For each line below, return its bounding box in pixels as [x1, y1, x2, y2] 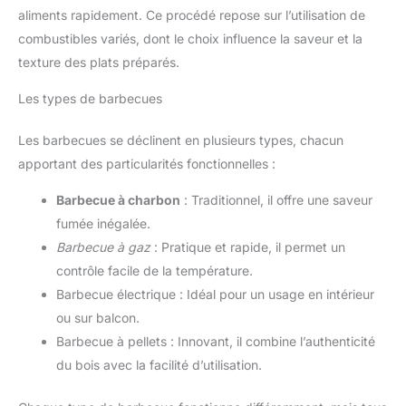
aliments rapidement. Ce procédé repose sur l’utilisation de [18, 7, 365, 24]
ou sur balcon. [56, 310, 140, 326]
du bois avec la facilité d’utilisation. [56, 357, 262, 373]
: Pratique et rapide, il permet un [150, 239, 345, 256]
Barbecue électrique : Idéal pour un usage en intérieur [56, 286, 374, 303]
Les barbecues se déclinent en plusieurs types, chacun [18, 132, 343, 149]
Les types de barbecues [18, 91, 162, 107]
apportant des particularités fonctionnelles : [18, 156, 275, 172]
